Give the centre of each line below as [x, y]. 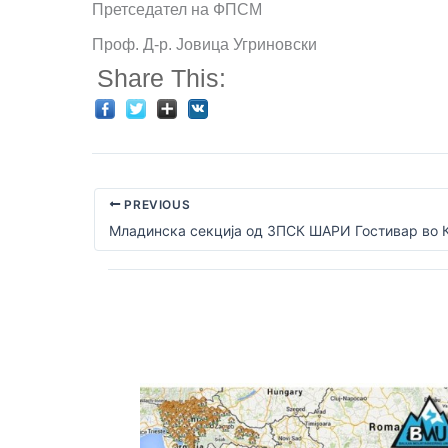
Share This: [161, 78]
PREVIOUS [155, 204]
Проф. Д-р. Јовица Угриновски [204, 44]
